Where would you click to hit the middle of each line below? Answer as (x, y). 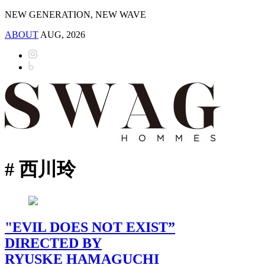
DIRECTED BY (53, 243)
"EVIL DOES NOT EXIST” (90, 227)
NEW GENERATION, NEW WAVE (75, 14)
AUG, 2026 (63, 35)
